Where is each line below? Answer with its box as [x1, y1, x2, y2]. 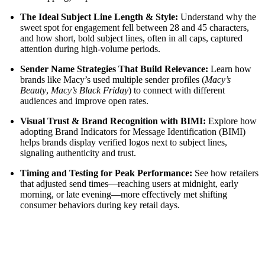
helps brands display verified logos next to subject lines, [20, 137, 227, 147]
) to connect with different [128, 85, 225, 95]
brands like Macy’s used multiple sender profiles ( [20, 74, 205, 85]
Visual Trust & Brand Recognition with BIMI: [20, 115, 208, 126]
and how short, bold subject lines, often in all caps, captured [20, 33, 243, 43]
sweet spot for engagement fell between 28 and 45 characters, [20, 22, 249, 33]
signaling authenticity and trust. [20, 147, 136, 158]
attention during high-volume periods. [20, 43, 160, 54]
